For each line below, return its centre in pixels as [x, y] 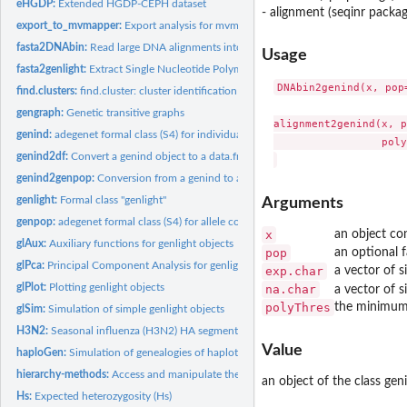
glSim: [33, 308]
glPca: [32, 265]
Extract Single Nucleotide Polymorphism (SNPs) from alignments [243, 69]
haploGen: [43, 352]
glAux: [33, 243]
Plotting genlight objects [107, 287]
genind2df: [44, 156]
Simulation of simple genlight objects [137, 308]
